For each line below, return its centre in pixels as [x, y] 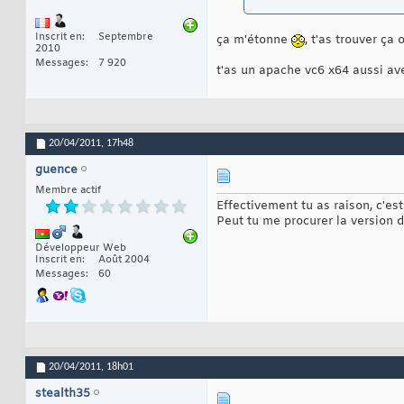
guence [56, 170]
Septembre [126, 37]
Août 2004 [124, 260]
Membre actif [68, 191]
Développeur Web [81, 248]
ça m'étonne [254, 41]
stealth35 [63, 394]
